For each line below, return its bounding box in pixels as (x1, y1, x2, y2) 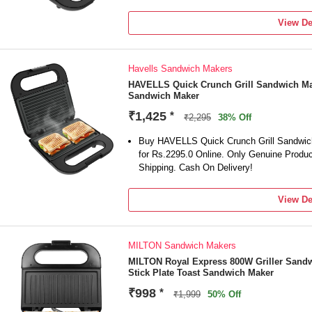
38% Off (218, 112, 251, 123)
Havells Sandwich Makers (128, 63, 233, 74)
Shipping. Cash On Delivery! (139, 162, 253, 173)
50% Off (208, 289, 241, 299)
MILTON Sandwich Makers (128, 240, 236, 251)
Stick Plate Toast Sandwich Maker (128, 267, 274, 278)
